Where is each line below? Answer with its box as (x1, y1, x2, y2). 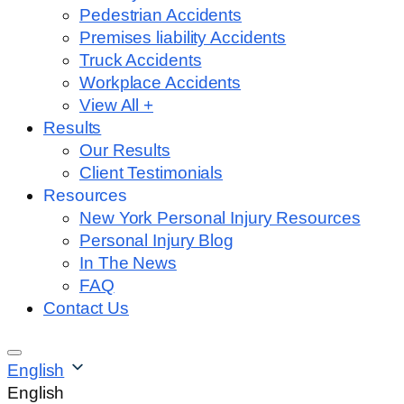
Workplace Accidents (79, 72, 242, 92)
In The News (79, 252, 177, 272)
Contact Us (43, 298, 129, 317)
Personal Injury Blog (79, 230, 234, 250)
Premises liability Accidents (79, 27, 287, 47)
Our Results (79, 140, 170, 160)
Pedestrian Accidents (79, 5, 242, 24)
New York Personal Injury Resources (79, 207, 361, 227)
